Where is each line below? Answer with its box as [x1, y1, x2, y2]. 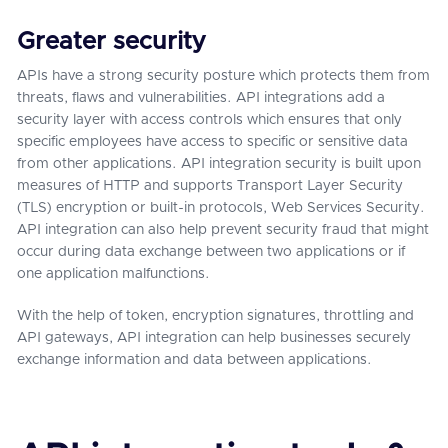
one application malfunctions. [17, 267, 214, 281]
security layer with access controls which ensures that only [17, 113, 402, 127]
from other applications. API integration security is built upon [17, 157, 421, 171]
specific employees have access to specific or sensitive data [17, 135, 408, 149]
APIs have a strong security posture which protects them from [17, 69, 430, 83]
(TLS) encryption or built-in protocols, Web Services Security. [17, 201, 425, 215]
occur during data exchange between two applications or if [17, 245, 405, 259]
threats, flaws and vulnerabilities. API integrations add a [17, 91, 385, 105]
